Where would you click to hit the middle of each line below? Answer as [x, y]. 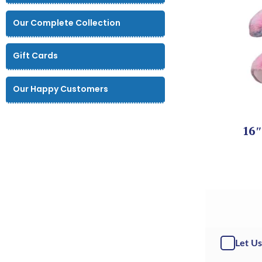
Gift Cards [36, 56]
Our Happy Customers [61, 89]
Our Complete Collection [67, 23]
